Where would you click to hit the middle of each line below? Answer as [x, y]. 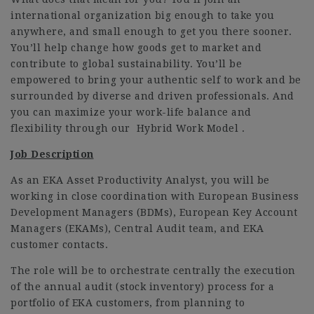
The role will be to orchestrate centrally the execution [153, 271]
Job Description [52, 154]
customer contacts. [59, 245]
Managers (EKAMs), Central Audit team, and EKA [137, 228]
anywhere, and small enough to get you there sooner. [151, 32]
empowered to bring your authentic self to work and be [156, 80]
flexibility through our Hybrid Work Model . [128, 128]
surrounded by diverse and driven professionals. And [152, 96]
